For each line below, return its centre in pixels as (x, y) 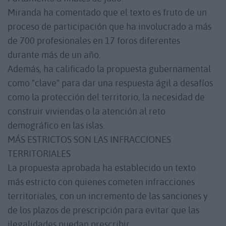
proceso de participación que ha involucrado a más (109, 26)
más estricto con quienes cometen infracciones (101, 182)
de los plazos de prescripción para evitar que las (103, 210)
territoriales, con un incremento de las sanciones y (108, 196)
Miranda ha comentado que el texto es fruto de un (107, 12)
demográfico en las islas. (56, 125)
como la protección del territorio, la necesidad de (106, 97)
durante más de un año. (54, 54)
